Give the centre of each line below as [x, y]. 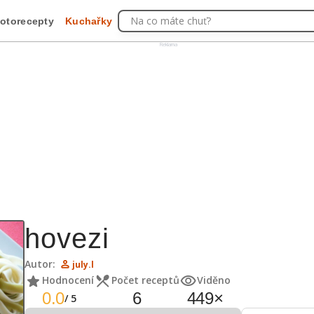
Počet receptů [145, 280]
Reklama [169, 44]
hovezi [67, 238]
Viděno [214, 280]
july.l [83, 265]
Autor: [40, 264]
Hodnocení [68, 280]
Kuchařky [89, 21]
